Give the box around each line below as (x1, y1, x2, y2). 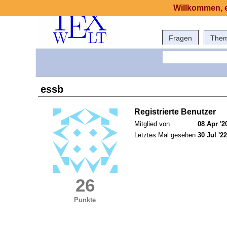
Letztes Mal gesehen (134, 131, 196, 139)
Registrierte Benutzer (134, 107, 216, 117)
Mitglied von (134, 120, 170, 128)
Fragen (169, 34, 192, 42)
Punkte (74, 196, 96, 204)
